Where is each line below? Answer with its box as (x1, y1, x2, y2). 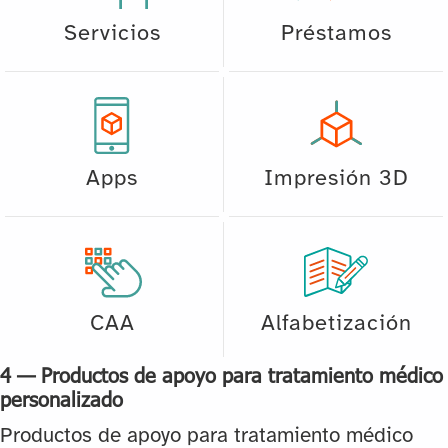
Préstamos (280, 21, 392, 46)
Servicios (63, 21, 161, 46)
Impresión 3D (263, 166, 409, 191)
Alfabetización (260, 311, 412, 336)
